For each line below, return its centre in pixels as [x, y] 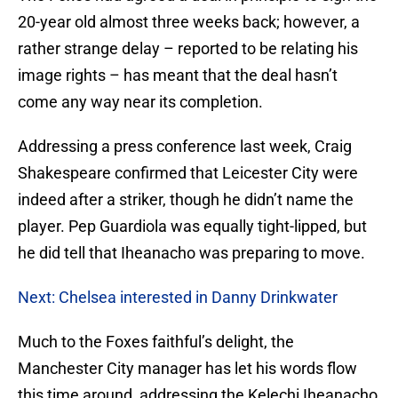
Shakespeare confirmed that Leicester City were [188, 173]
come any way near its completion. [140, 102]
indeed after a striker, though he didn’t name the [186, 200]
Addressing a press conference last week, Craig [185, 147]
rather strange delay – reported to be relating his [188, 49]
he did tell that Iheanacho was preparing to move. [191, 253]
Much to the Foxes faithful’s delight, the [156, 342]
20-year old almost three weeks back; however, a [189, 22]
